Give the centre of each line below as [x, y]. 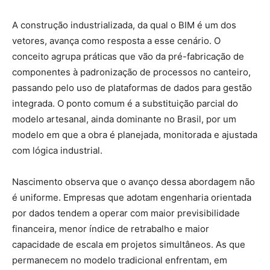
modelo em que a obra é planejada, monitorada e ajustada [135, 134]
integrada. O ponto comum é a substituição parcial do [125, 103]
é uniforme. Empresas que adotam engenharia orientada [132, 197]
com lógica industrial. [57, 150]
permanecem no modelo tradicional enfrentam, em [120, 260]
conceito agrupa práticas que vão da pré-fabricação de [128, 56]
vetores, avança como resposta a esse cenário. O [116, 40]
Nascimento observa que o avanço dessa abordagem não [133, 181]
